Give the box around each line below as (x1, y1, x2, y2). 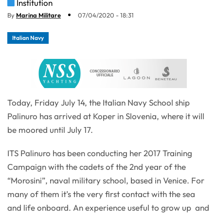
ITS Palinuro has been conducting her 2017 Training (7, 147, 192, 158)
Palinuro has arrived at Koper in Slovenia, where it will (7, 110, 204, 121)
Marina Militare (16, 11, 61, 19)
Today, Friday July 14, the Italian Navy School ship (7, 97, 190, 108)
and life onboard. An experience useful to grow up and (7, 202, 209, 213)
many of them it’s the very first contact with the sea (7, 188, 195, 199)
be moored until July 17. (7, 124, 93, 135)
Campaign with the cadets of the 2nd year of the (7, 161, 186, 172)
